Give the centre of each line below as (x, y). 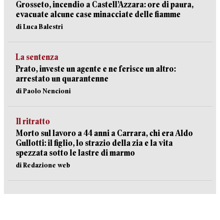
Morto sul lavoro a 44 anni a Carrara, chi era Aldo (104, 133)
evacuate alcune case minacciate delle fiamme (98, 14)
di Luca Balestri (39, 27)
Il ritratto (33, 122)
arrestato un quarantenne (62, 79)
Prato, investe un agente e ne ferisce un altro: (96, 69)
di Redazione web (43, 165)
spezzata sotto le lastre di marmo (75, 153)
